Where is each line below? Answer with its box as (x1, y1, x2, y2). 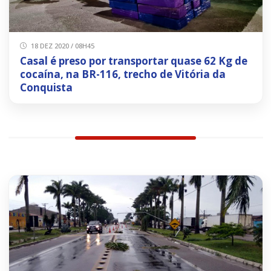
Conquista (19, 80, 73, 94)
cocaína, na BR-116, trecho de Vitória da (19, 67, 226, 81)
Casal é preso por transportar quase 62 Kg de (19, 53, 247, 68)
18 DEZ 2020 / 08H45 (29, 41, 94, 50)
